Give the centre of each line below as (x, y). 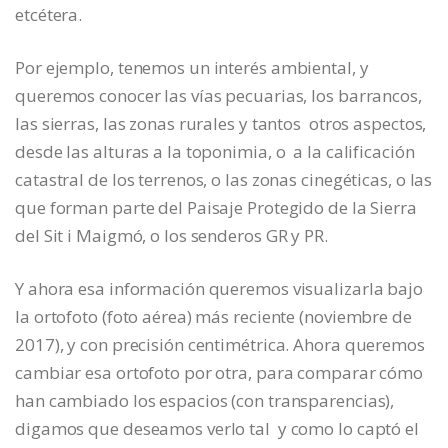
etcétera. (49, 15)
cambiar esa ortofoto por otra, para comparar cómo (219, 373)
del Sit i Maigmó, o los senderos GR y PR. (171, 236)
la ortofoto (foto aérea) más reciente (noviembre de (213, 317)
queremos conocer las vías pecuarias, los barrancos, (218, 96)
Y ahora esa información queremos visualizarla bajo (219, 289)
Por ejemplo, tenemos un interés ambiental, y (192, 68)
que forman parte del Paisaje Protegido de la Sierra (216, 208)
